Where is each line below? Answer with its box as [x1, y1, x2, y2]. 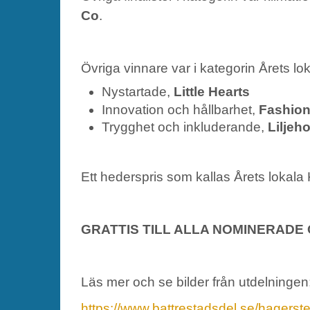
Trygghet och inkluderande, [101, 120, 268, 135]
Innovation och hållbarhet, [101, 102, 259, 117]
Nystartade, [101, 84, 174, 99]
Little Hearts [173, 84, 250, 99]
